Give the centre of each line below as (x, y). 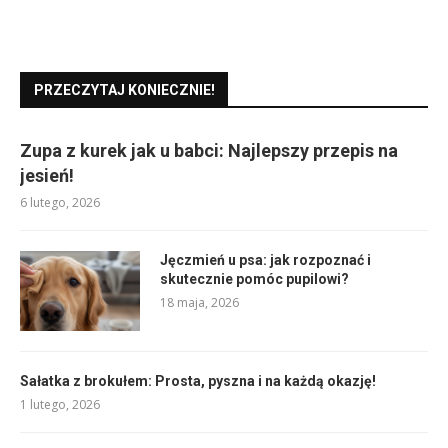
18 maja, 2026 (199, 302)
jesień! (47, 175)
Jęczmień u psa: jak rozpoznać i (265, 259)
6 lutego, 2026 (60, 202)
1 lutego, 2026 (60, 404)
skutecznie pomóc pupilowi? (254, 278)
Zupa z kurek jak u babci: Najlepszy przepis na (209, 150)
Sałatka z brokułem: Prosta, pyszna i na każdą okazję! (198, 380)
